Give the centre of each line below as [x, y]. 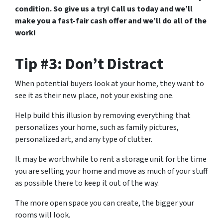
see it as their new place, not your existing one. [94, 96]
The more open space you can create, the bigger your [105, 203]
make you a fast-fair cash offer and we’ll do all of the [111, 21]
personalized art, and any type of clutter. [84, 139]
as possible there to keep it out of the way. [87, 183]
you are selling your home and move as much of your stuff [111, 171]
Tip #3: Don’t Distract [89, 64]
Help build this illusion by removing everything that [103, 115]
